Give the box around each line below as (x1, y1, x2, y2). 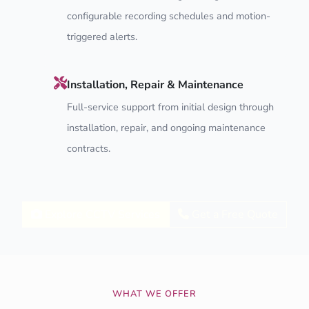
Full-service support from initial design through (67, 99, 274, 114)
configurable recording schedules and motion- (67, 8, 270, 23)
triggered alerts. (67, 29, 137, 43)
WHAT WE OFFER (112, 287, 197, 300)
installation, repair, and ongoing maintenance (67, 120, 266, 134)
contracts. (67, 141, 110, 155)
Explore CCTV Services (42, 206, 160, 222)
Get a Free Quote (189, 206, 278, 222)
